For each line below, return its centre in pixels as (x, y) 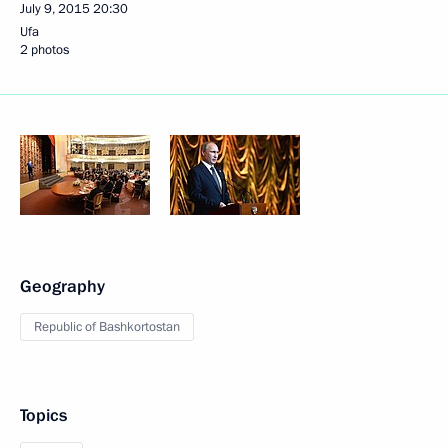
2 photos (44, 50)
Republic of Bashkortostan (107, 327)
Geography (62, 286)
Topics (43, 415)
